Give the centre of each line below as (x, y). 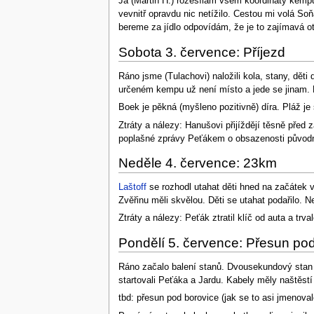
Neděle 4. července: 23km (197, 163)
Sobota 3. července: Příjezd (202, 53)
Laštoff (132, 187)
